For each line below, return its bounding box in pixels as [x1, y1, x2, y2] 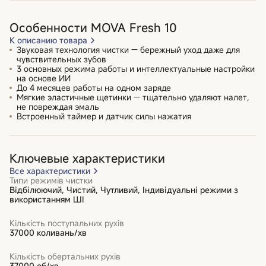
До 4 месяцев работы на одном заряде [17, 81, 171, 93]
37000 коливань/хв [9, 226, 87, 238]
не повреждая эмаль [17, 100, 99, 112]
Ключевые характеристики [9, 150, 165, 166]
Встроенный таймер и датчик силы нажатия [17, 110, 191, 122]
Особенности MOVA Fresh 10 [9, 19, 177, 36]
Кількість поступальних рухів [9, 217, 124, 229]
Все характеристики [9, 164, 90, 176]
